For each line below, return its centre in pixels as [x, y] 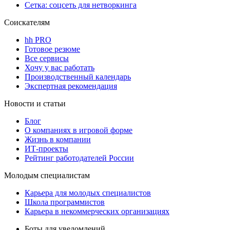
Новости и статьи [35, 104]
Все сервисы [47, 59]
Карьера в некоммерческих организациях [97, 212]
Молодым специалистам [47, 176]
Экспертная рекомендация [71, 86]
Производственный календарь [78, 77]
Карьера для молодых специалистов [88, 193]
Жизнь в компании [58, 140]
